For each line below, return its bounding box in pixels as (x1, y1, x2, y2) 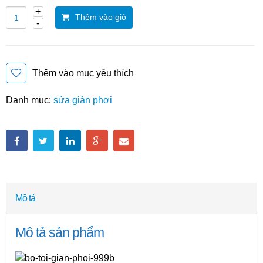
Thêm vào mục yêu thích (32, 68, 134, 78)
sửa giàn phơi (53, 95, 112, 106)
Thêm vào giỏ (75, 12, 126, 22)
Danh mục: (6, 95, 53, 106)
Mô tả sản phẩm (15, 224, 104, 240)
